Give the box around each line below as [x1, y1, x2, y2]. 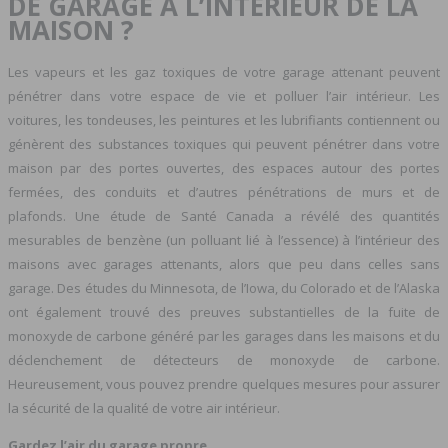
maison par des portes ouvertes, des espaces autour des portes [8, 158, 440, 177]
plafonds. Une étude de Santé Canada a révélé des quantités [8, 206, 440, 225]
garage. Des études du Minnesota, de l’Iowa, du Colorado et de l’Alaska [8, 278, 440, 297]
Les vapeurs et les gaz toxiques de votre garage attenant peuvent [8, 62, 440, 81]
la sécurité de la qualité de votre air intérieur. [8, 398, 280, 417]
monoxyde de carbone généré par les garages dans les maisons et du [8, 326, 440, 345]
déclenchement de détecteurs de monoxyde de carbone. [8, 350, 440, 369]
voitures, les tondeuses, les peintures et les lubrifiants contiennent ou [8, 110, 440, 129]
